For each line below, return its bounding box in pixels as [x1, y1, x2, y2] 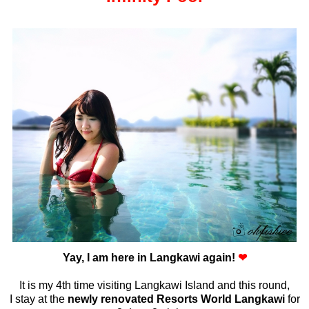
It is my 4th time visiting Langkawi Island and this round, [19, 279, 290, 292]
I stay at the [9, 293, 68, 306]
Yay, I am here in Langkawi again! [62, 252, 238, 264]
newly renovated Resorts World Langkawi [67, 293, 285, 306]
